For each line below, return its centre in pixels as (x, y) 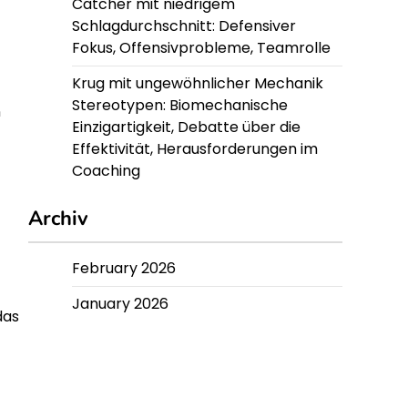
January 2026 (120, 304)
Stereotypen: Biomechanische (180, 105)
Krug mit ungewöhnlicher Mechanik (198, 83)
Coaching (106, 171)
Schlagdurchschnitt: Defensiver (184, 26)
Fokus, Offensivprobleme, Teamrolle (201, 48)
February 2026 (124, 268)
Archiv (58, 219)
